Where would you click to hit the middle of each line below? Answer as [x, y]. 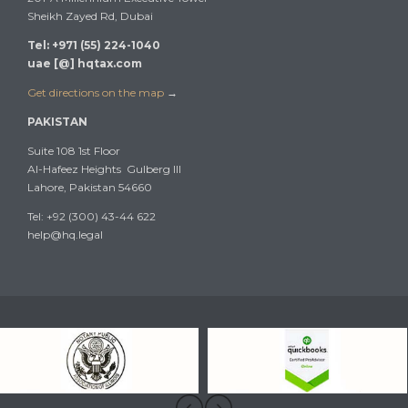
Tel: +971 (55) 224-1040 [94, 45]
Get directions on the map [96, 92]
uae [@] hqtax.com [85, 63]
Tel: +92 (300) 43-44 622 [92, 216]
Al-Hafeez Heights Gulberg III [104, 168]
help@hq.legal [65, 234]
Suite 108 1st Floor [74, 150]
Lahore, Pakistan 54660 [90, 187]
